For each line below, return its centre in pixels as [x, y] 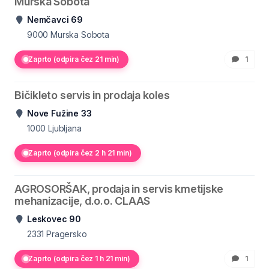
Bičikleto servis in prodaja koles [92, 95]
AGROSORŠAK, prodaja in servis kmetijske [119, 189]
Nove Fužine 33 [59, 113]
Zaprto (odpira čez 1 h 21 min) [79, 258]
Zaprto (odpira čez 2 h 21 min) [80, 153]
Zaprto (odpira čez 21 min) [74, 59]
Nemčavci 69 [55, 20]
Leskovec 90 [54, 219]
